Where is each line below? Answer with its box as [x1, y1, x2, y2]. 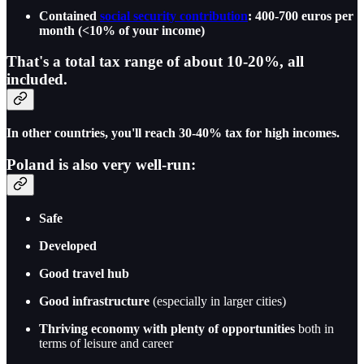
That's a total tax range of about [6, 53, 227, 71]
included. [6, 71, 67, 89]
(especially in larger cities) [149, 293, 286, 308]
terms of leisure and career [39, 336, 173, 350]
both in [295, 321, 334, 336]
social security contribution [100, 8, 248, 23]
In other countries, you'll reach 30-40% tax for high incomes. [6, 126, 340, 141]
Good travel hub [39, 266, 129, 280]
